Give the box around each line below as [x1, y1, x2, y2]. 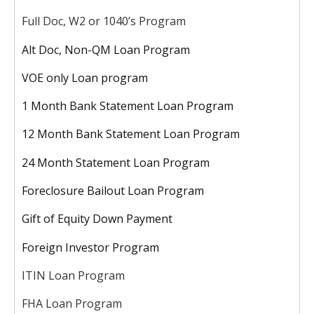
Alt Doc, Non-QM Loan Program [22, 41, 190, 57]
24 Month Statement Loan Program [22, 154, 210, 170]
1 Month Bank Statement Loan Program [22, 98, 233, 114]
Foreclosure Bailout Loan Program [22, 182, 204, 198]
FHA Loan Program [22, 296, 122, 312]
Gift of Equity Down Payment [22, 211, 172, 227]
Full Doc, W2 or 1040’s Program [22, 13, 186, 29]
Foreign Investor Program [22, 239, 159, 255]
